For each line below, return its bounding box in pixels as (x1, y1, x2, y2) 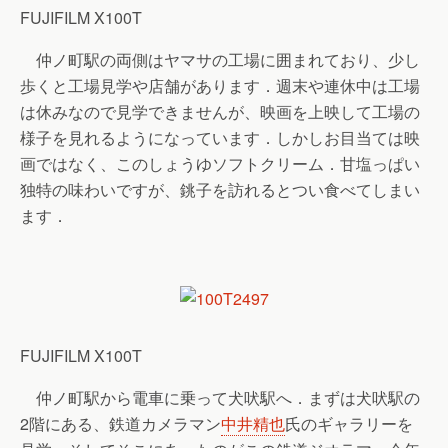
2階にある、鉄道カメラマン (20, 412, 221, 435)
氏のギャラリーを (285, 412, 413, 435)
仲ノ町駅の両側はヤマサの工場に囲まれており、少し (20, 48, 420, 71)
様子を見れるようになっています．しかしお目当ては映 (20, 126, 420, 149)
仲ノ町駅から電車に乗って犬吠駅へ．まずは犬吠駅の (20, 386, 420, 409)
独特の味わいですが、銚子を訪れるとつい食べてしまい (20, 178, 420, 201)
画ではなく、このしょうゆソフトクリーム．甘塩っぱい (20, 152, 420, 175)
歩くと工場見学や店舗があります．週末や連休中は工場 (20, 74, 420, 97)
